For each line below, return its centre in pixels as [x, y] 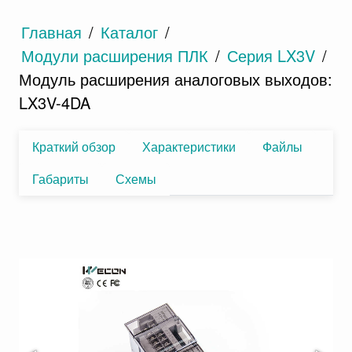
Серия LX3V [271, 55]
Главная [51, 32]
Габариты [60, 179]
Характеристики [189, 147]
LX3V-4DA [55, 103]
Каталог [129, 32]
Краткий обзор [74, 147]
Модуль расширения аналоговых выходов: [176, 79]
